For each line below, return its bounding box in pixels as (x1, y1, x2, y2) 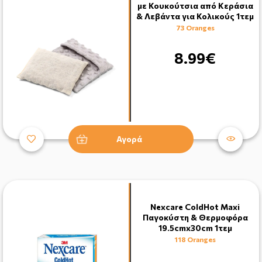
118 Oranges (174, 235, 216, 243)
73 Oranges (175, 23, 215, 32)
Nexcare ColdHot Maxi (150, 201, 240, 212)
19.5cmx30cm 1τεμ (158, 222, 232, 233)
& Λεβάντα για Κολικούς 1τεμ (136, 11, 254, 21)
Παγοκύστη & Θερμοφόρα (142, 212, 248, 222)
